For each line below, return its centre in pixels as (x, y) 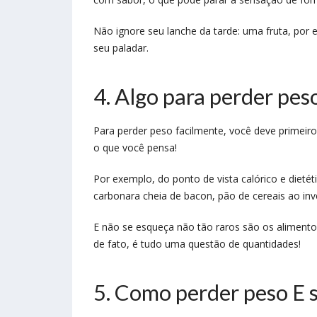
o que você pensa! (137, 148)
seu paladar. (121, 48)
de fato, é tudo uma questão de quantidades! (197, 244)
